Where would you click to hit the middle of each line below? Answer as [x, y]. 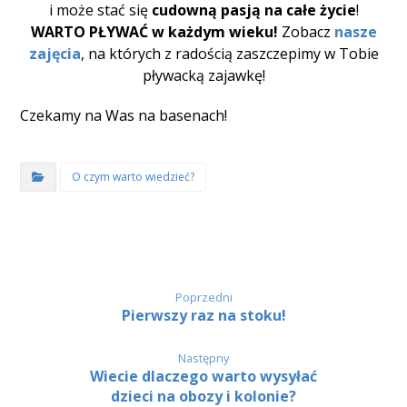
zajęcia [55, 53]
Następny [203, 357]
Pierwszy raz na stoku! [203, 315]
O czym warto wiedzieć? [134, 176]
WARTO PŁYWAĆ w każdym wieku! [154, 31]
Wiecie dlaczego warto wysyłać [203, 376]
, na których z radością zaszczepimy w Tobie [229, 53]
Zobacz [306, 31]
